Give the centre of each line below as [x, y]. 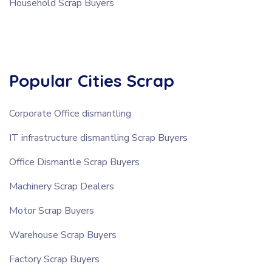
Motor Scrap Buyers [52, 210]
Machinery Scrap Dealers [62, 186]
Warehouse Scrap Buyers [63, 235]
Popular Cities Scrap [92, 80]
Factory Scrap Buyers [54, 259]
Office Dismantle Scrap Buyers [74, 162]
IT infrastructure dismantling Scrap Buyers [98, 138]
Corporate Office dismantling [70, 113]
